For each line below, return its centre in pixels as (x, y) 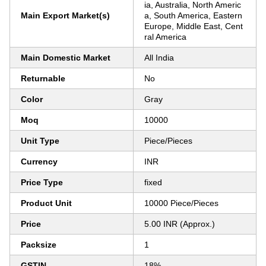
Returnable (43, 78)
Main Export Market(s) (65, 15)
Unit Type (40, 141)
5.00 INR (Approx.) (180, 224)
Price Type (42, 182)
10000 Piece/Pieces (181, 203)
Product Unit (46, 203)
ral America (165, 37)
